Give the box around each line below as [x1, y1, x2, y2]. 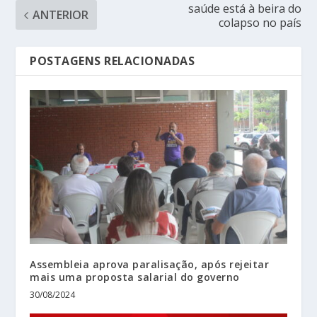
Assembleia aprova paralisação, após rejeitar [30, 257, 270, 271]
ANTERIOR [33, 7, 89, 23]
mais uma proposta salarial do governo [30, 270, 240, 284]
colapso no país [218, 15, 301, 30]
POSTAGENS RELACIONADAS [30, 53, 195, 69]
